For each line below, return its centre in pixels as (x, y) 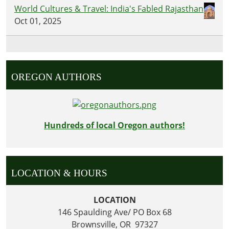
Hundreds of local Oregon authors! (114, 125)
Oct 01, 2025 (38, 21)
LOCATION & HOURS (59, 173)
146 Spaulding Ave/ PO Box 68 (114, 212)
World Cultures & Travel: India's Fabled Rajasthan (109, 8)
